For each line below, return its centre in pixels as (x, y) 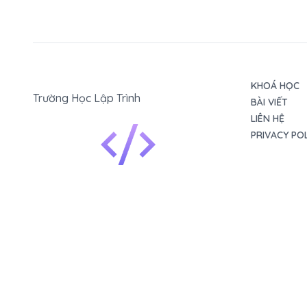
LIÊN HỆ (268, 119)
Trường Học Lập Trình (87, 98)
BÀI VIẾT (269, 102)
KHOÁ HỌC (275, 86)
